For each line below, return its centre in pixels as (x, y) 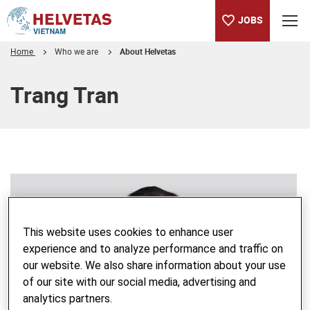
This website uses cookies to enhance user (128, 232)
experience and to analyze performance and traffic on (153, 249)
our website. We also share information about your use (155, 266)
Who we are (76, 51)
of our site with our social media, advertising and (140, 282)
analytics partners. (68, 299)
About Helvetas (148, 51)
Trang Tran (65, 94)
